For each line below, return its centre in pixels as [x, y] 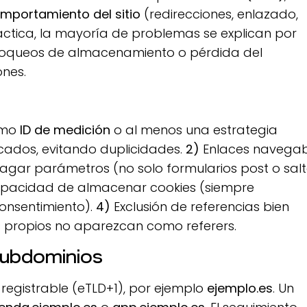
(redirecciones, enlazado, [220, 14]
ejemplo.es [240, 288]
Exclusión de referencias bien [200, 207]
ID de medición [65, 130]
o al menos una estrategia [194, 130]
